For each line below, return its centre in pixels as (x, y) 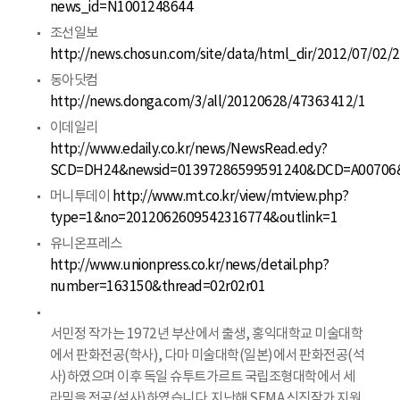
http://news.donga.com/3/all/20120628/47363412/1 (207, 102)
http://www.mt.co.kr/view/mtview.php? (230, 196)
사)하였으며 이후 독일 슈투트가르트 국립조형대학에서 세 (202, 377)
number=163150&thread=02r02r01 (157, 287)
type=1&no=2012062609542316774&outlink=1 (193, 218)
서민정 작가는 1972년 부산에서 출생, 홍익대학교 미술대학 (206, 334)
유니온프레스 (86, 244)
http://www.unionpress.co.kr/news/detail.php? (189, 265)
